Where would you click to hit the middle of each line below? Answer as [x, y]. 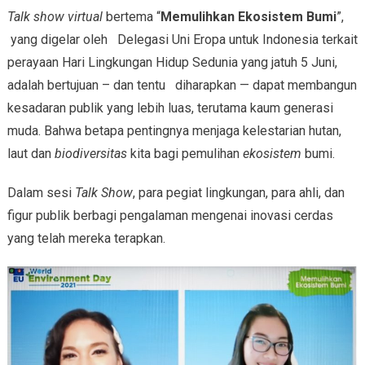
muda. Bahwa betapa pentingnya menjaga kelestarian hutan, [174, 131]
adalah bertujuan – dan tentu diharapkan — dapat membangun [182, 86]
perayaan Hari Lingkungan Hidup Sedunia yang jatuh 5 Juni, [172, 63]
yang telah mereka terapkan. [86, 239]
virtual [83, 17]
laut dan [31, 154]
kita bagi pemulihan [185, 154]
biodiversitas [90, 154]
